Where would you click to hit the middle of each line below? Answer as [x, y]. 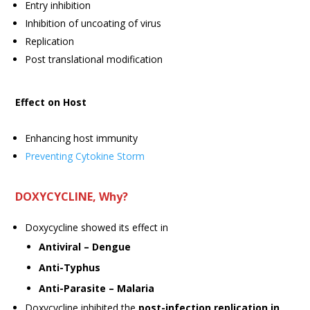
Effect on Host [51, 102]
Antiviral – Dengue [85, 246]
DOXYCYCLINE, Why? [72, 196]
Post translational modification [94, 59]
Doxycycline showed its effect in [97, 227]
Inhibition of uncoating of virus [93, 23]
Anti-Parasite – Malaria [97, 288]
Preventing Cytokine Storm [85, 156]
